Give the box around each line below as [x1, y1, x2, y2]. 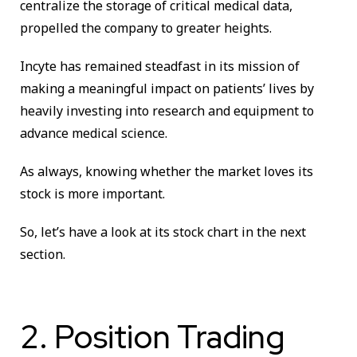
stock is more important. [20, 185, 165, 203]
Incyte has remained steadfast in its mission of [20, 57, 300, 76]
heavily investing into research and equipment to [20, 102, 314, 120]
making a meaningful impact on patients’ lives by [20, 80, 314, 98]
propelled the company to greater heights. [20, 19, 272, 37]
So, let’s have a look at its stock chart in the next [20, 223, 306, 241]
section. [20, 245, 65, 264]
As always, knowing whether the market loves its [20, 163, 313, 181]
